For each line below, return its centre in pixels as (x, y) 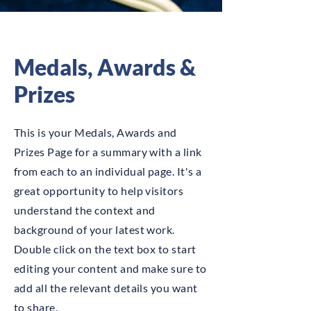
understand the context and (85, 210)
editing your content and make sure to (110, 268)
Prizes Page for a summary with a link (108, 152)
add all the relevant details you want (106, 288)
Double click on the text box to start (105, 249)
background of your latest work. (94, 229)
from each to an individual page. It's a (108, 171)
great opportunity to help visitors (99, 191)
